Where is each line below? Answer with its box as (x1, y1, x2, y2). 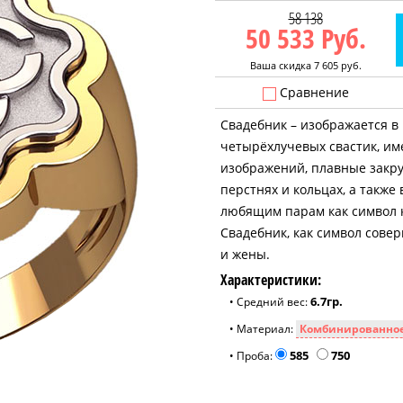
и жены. (220, 246, 270, 263)
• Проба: (229, 348, 275, 363)
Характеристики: (220, 270, 321, 290)
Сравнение (275, 84, 349, 101)
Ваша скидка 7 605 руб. (249, 58, 362, 72)
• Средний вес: (229, 294, 308, 309)
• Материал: (229, 321, 296, 336)
